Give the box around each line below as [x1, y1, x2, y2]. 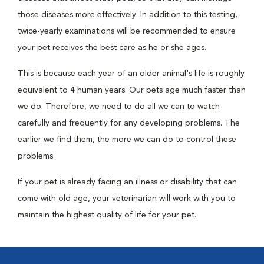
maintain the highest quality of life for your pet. [18, 211, 196, 219]
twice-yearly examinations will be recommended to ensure [18, 27, 236, 35]
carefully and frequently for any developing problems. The [18, 119, 240, 127]
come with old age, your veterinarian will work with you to [18, 194, 236, 203]
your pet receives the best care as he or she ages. [18, 44, 206, 52]
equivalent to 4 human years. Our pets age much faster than [18, 86, 246, 94]
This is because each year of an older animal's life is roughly [18, 70, 245, 78]
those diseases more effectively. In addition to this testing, [18, 11, 237, 19]
